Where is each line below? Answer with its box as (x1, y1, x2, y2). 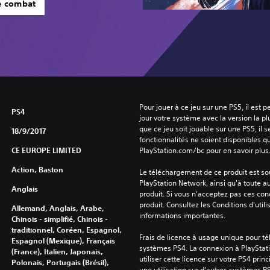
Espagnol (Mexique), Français (11, 235, 115, 245)
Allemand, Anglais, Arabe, (11, 202, 104, 213)
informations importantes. (139, 210, 225, 221)
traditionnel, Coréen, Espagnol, (11, 224, 122, 234)
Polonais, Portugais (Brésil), (11, 257, 109, 267)
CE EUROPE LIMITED (11, 145, 81, 155)
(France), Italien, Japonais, (11, 246, 103, 256)
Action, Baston (11, 164, 63, 174)
